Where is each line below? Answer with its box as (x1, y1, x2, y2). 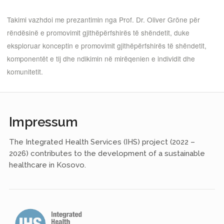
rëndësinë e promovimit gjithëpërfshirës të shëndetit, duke (7, 27, 189, 38)
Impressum (8, 114, 78, 129)
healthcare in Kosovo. (8, 160, 86, 169)
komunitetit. (7, 66, 43, 77)
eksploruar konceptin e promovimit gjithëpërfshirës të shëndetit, (7, 40, 206, 51)
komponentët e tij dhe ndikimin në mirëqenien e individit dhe (7, 53, 195, 64)
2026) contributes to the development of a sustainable (8, 148, 205, 158)
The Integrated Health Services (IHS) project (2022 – (8, 137, 195, 146)
